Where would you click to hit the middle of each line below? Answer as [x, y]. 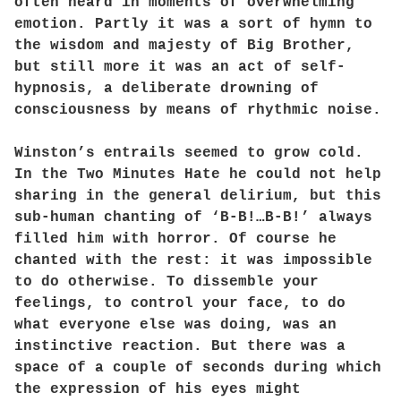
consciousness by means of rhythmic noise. [198, 110]
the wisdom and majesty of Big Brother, [184, 46]
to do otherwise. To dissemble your [166, 282]
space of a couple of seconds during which [198, 368]
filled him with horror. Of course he [175, 239]
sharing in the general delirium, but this [198, 196]
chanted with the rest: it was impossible [193, 260]
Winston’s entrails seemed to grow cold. [189, 153]
